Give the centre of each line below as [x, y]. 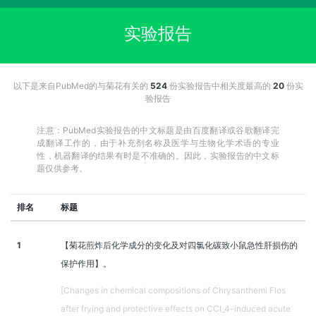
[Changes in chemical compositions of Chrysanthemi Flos [173, 290]
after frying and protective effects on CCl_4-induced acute [176, 308]
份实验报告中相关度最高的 [220, 85]
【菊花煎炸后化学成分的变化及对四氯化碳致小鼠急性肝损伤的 [179, 245]
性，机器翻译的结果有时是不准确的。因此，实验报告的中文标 [158, 155]
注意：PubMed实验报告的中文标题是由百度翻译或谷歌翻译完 [158, 130]
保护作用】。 [86, 263]
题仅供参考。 [62, 168]
